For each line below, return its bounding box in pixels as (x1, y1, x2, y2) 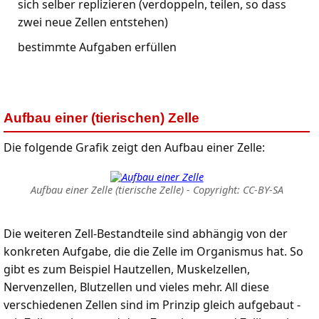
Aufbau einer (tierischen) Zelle (4, 110, 199, 125)
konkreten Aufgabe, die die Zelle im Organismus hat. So (4, 244, 303, 259)
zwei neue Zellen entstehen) (18, 14, 168, 30)
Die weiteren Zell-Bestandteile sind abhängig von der (4, 226, 288, 241)
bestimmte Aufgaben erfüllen (18, 39, 177, 55)
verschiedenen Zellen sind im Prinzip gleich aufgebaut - (4, 297, 300, 313)
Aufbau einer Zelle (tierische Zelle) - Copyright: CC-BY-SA (30, 183, 283, 197)
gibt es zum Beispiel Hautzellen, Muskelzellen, (4, 261, 250, 277)
